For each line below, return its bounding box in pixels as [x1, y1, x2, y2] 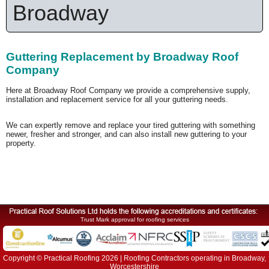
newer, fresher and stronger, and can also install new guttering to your [6, 130, 247, 139]
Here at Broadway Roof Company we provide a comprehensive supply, [6, 86, 250, 95]
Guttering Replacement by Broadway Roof [6, 50, 238, 63]
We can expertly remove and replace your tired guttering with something [6, 121, 255, 130]
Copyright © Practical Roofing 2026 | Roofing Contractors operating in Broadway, [3, 253, 266, 262]
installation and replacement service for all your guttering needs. [6, 95, 231, 104]
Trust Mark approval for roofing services [80, 216, 189, 223]
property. [6, 139, 38, 148]
